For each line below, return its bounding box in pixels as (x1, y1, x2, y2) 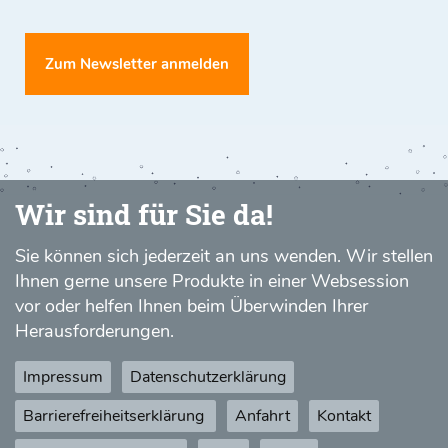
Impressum (23, 366, 103, 389)
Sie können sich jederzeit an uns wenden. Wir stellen (15, 244, 433, 269)
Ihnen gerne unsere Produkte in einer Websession (15, 269, 409, 294)
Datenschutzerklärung (130, 366, 286, 389)
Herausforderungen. (15, 319, 174, 344)
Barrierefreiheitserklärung (23, 405, 208, 428)
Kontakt (317, 405, 371, 428)
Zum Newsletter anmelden (45, 52, 229, 74)
